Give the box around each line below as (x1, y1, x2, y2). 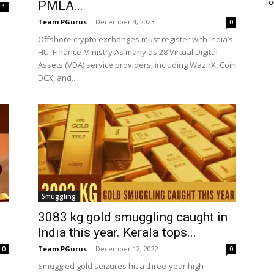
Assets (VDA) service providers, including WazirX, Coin (38, 59, 236, 70)
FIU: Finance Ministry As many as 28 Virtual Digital (38, 46, 218, 57)
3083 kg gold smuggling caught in (38, 210, 228, 224)
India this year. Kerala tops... (38, 225, 196, 240)
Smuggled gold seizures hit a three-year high (38, 261, 204, 272)
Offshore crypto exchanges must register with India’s (38, 34, 233, 45)
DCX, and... (38, 72, 77, 83)
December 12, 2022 (95, 244, 158, 253)
